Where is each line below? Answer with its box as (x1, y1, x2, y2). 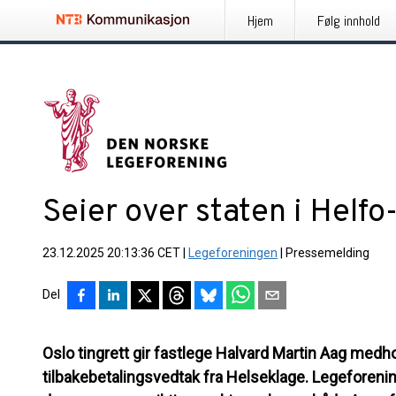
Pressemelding (286, 246, 369, 260)
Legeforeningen (188, 246, 278, 260)
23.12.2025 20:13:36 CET (42, 246, 180, 260)
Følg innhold (317, 11, 380, 30)
